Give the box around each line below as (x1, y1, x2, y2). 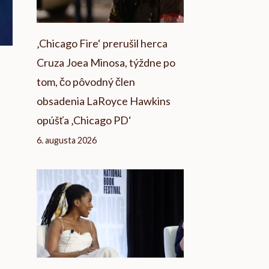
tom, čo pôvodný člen (37, 75, 135, 89)
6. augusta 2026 (37, 135, 97, 146)
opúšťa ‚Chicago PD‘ (37, 113, 131, 127)
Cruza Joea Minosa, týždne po (37, 56, 175, 70)
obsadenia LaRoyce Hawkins (37, 94, 171, 108)
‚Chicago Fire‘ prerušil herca (37, 37, 168, 50)
